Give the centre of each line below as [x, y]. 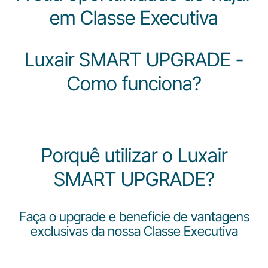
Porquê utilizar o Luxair [134, 155]
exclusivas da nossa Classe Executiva [134, 231]
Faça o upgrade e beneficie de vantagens [134, 217]
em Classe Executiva [134, 18]
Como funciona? [134, 83]
